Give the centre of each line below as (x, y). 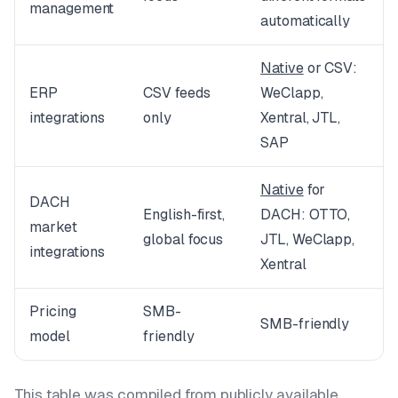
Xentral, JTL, (301, 117)
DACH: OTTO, (306, 214)
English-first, (184, 214)
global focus (183, 239)
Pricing (53, 311)
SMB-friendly (305, 323)
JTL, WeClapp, (308, 239)
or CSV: (330, 68)
